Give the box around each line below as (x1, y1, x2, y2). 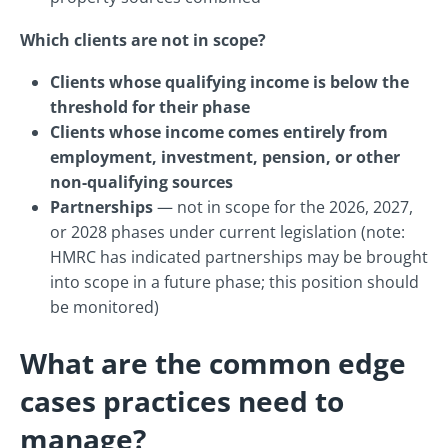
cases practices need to (20, 382, 344, 421)
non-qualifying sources (50, 171, 233, 194)
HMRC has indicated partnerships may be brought (50, 246, 428, 269)
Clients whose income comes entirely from (50, 121, 388, 144)
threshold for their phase (50, 96, 250, 119)
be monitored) (50, 296, 163, 319)
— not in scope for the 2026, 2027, (153, 196, 413, 219)
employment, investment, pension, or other (50, 146, 400, 169)
